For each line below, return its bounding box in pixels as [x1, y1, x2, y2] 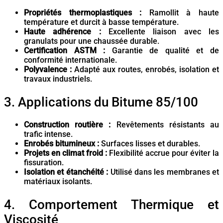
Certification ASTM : [24, 46, 106, 56]
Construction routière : [24, 120, 111, 130]
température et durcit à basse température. [24, 17, 179, 27]
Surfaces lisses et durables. [99, 139, 200, 149]
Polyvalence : [24, 65, 72, 75]
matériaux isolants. [24, 177, 92, 187]
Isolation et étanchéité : [24, 167, 109, 177]
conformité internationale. [24, 55, 117, 65]
